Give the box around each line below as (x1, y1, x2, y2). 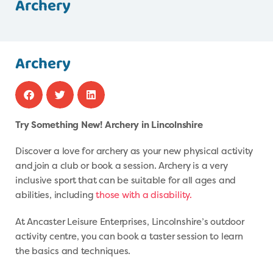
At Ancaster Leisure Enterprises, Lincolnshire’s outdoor (15, 214, 244, 228)
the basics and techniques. (15, 244, 131, 257)
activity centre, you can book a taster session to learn (15, 229, 243, 243)
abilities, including (15, 188, 96, 202)
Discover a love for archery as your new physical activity (15, 144, 253, 158)
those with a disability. (96, 188, 192, 202)
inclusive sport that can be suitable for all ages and (15, 174, 236, 187)
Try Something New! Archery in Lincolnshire (15, 118, 203, 131)
